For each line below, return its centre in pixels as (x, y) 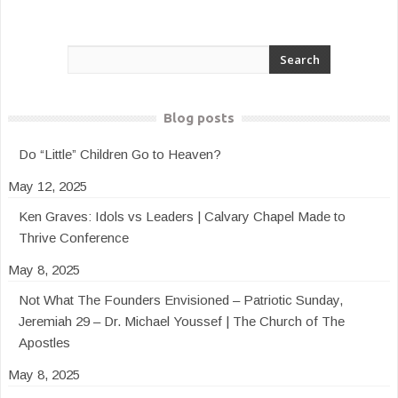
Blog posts (199, 118)
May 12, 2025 (48, 186)
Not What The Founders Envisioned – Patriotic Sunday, (181, 300)
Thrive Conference (74, 238)
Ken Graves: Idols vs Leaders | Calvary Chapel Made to (182, 216)
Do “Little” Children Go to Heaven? (120, 154)
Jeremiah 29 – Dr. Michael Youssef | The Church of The (182, 321)
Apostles (44, 342)
